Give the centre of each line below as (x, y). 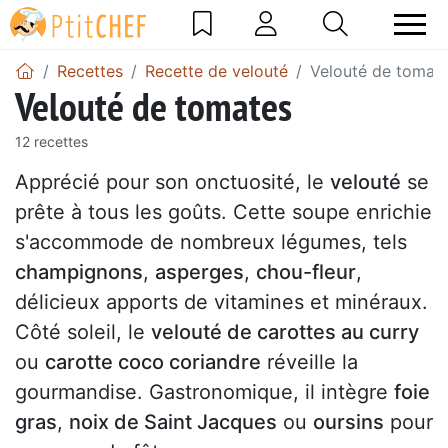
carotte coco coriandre (153, 361)
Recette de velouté (216, 70)
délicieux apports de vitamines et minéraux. (221, 301)
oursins (348, 421)
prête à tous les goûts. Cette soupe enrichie (223, 211)
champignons (79, 271)
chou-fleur (306, 271)
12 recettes (51, 141)
